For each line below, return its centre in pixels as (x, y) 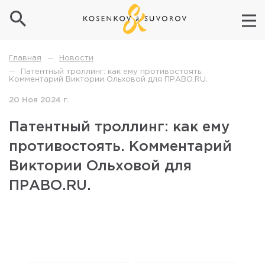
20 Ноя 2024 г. (39, 101)
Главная (25, 59)
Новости (76, 58)
